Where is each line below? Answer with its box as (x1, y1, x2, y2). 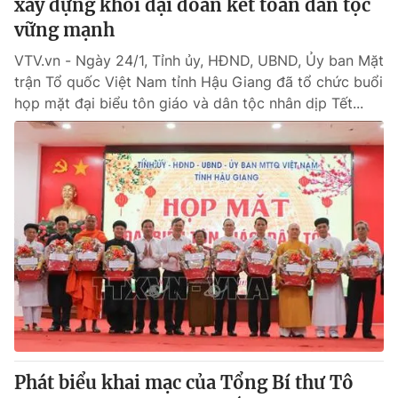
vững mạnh (14, 19, 115, 41)
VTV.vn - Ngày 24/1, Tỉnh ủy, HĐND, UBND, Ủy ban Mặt (14, 52, 384, 69)
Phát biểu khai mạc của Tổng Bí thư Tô (14, 371, 354, 394)
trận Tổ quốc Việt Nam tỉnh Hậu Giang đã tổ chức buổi (14, 73, 383, 91)
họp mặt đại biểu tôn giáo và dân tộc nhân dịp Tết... (14, 94, 363, 112)
